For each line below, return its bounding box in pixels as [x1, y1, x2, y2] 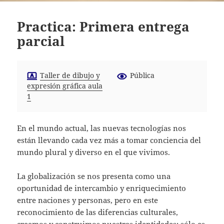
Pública [130, 70, 154, 80]
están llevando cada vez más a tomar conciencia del [17, 134, 201, 145]
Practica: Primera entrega [17, 17, 190, 35]
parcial [17, 31, 65, 50]
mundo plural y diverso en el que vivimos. [17, 146, 170, 157]
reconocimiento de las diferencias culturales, [17, 206, 178, 217]
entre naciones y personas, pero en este [17, 194, 158, 205]
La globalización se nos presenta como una [17, 170, 171, 181]
